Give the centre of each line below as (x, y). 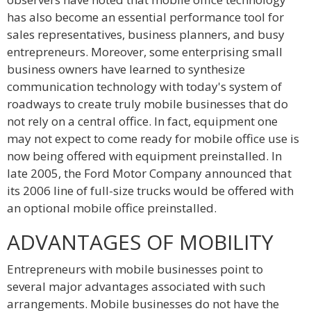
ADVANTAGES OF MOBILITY (140, 242)
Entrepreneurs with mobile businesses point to (135, 269)
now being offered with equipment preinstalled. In (144, 156)
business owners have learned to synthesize (126, 69)
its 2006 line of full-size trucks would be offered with (150, 191)
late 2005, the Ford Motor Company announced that (149, 173)
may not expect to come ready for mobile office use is (153, 138)
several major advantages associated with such (136, 286)
